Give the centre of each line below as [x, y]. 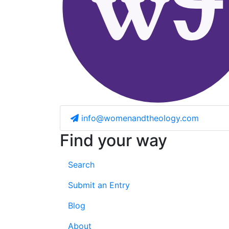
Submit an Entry [99, 185]
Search [81, 165]
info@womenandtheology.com [140, 118]
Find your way [113, 141]
